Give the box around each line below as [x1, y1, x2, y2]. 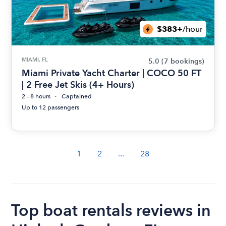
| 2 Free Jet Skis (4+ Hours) [22, 79, 135, 90]
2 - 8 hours [22, 93, 51, 100]
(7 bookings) [161, 57, 204, 66]
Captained [62, 93, 92, 100]
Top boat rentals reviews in [11, 200, 211, 220]
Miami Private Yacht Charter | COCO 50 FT [22, 68, 202, 79]
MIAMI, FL [22, 56, 48, 64]
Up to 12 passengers [22, 104, 80, 111]
